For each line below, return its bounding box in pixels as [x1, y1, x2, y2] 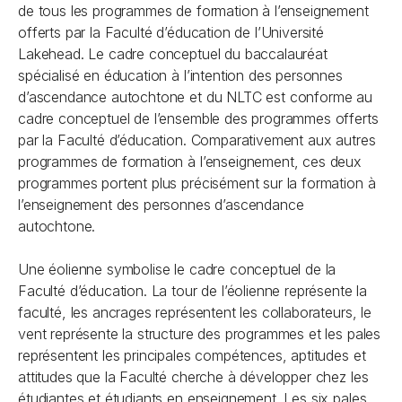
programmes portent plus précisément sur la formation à [18, 174, 376, 192]
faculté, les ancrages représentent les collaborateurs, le [18, 303, 371, 321]
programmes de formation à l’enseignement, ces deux [18, 153, 362, 170]
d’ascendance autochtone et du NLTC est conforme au [18, 88, 372, 106]
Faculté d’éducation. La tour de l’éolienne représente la [18, 282, 368, 300]
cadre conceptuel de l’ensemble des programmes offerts [18, 109, 379, 127]
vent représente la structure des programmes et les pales [18, 325, 381, 343]
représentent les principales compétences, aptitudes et [18, 346, 366, 364]
